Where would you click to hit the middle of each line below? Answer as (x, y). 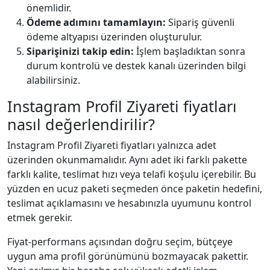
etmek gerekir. (40, 217)
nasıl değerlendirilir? (81, 124)
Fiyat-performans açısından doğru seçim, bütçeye (120, 241)
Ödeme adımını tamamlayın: (96, 22)
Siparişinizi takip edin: (80, 51)
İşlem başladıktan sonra (190, 51)
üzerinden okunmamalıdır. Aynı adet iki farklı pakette (127, 159)
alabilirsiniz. (53, 80)
